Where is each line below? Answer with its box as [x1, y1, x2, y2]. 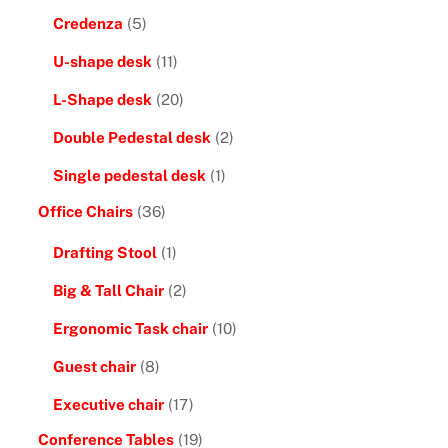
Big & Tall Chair [52, 281, 164, 299]
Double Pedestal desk [52, 129, 211, 147]
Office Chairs [37, 202, 133, 220]
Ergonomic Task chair [52, 320, 208, 338]
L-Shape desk [52, 91, 152, 109]
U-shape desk [52, 52, 152, 70]
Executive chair [52, 396, 164, 414]
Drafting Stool [52, 243, 157, 261]
